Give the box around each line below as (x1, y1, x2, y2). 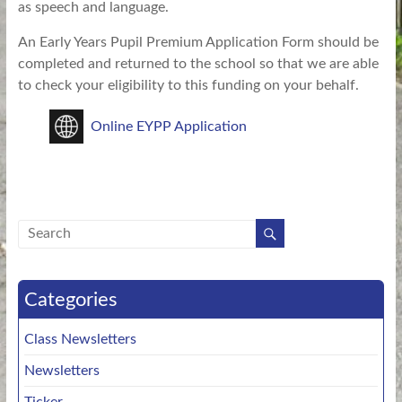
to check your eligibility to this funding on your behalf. (17, 78, 359, 92)
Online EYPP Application (90, 119, 247, 134)
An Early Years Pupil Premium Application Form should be (17, 35, 379, 49)
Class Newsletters (23, 331, 136, 346)
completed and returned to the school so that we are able (17, 57, 379, 71)
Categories (23, 289, 118, 310)
